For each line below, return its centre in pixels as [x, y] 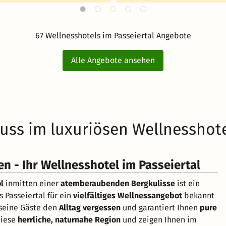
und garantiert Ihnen [160, 207]
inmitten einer [32, 183]
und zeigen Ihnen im [159, 219]
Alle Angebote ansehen [113, 60]
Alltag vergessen [90, 207]
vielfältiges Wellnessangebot [128, 195]
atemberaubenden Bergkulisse [118, 183]
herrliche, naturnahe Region [69, 219]
